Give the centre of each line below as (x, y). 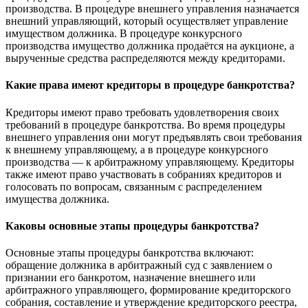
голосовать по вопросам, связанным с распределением (134, 186)
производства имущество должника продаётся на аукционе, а (150, 46)
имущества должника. (57, 199)
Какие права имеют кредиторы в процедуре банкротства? (150, 85)
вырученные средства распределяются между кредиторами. (145, 58)
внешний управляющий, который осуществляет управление (147, 21)
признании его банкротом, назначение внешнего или (131, 278)
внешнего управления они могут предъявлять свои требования (154, 137)
